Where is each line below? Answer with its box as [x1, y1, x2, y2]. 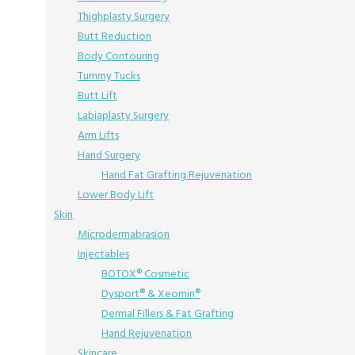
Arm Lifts [78, 126, 119, 144]
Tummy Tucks [78, 67, 140, 85]
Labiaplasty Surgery [78, 106, 169, 124]
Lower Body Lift [78, 185, 154, 204]
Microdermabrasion [78, 225, 170, 243]
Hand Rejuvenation [101, 324, 192, 342]
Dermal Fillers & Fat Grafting [101, 304, 234, 323]
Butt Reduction [78, 27, 151, 45]
